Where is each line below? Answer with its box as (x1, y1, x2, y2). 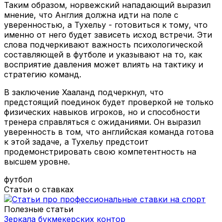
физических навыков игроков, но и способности (4, 107, 200, 117)
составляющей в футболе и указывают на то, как (4, 49, 202, 59)
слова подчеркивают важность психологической (4, 39, 203, 50)
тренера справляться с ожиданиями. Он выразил (4, 116, 201, 127)
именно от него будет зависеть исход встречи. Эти (4, 29, 212, 40)
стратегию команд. (4, 69, 81, 79)
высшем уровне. (4, 156, 70, 166)
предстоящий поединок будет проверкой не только (4, 97, 214, 107)
